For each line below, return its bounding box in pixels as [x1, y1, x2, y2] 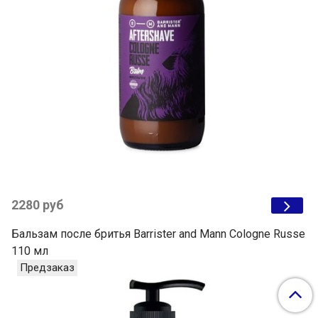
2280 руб [11, 198, 64, 213]
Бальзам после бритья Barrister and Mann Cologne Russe [11, 227, 305, 241]
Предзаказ [20, 261, 75, 275]
